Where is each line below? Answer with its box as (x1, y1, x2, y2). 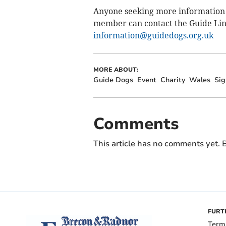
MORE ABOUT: (93, 65, 138, 74)
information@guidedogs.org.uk (93, 30, 213, 40)
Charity (160, 75, 185, 85)
